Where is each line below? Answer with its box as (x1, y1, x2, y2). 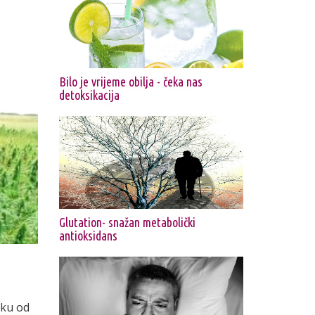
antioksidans (58, 228, 117, 243)
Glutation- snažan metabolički (58, 214, 195, 229)
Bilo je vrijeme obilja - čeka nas (58, 75, 202, 89)
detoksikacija (58, 88, 120, 103)
